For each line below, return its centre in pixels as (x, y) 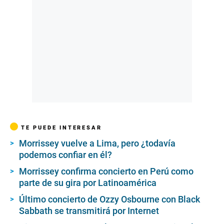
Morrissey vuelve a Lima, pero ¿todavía (97, 143)
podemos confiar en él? (65, 155)
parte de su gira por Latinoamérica (88, 183)
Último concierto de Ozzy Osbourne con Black (109, 199)
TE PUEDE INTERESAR (61, 128)
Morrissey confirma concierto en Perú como (106, 171)
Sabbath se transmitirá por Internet (89, 211)
